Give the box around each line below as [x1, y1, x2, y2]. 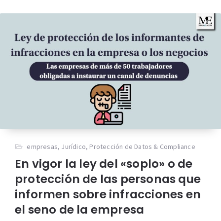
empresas [27, 142, 58, 151]
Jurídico [61, 142, 86, 151]
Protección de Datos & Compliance [89, 142, 195, 151]
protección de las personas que [15, 171, 201, 187]
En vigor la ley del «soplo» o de [15, 156, 193, 172]
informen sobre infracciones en [15, 186, 201, 203]
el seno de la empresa [15, 202, 145, 218]
